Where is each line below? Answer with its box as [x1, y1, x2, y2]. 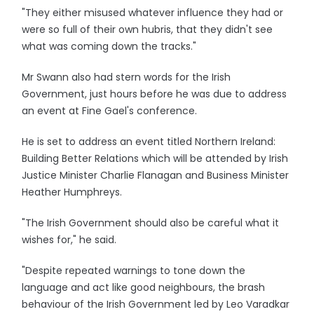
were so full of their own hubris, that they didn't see [22, 22, 273, 36]
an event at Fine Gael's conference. [22, 104, 198, 118]
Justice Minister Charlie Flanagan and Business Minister [22, 168, 289, 182]
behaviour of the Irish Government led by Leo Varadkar [22, 297, 290, 311]
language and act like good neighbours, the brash [22, 280, 266, 294]
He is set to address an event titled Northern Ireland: [22, 135, 276, 149]
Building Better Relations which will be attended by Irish [22, 151, 289, 165]
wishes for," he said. [22, 233, 117, 247]
